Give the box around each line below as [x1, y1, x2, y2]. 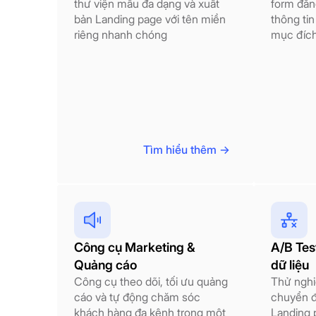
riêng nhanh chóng [74, 27, 167, 42]
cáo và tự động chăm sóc [74, 290, 200, 305]
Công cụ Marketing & [74, 240, 195, 255]
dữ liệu [271, 257, 309, 273]
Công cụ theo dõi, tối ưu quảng [74, 274, 228, 289]
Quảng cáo [74, 257, 137, 273]
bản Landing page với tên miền [74, 11, 226, 26]
